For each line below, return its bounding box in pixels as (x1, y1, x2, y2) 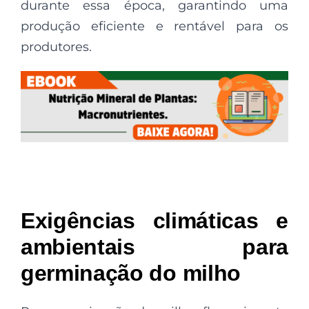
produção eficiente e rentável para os (21, 19, 288, 34)
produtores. (21, 39, 92, 54)
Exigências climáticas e (21, 208, 288, 234)
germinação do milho (21, 261, 241, 286)
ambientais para (21, 235, 288, 260)
